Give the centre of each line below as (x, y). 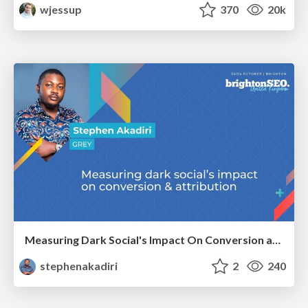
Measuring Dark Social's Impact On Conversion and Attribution (276, 239)
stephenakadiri (78, 265)
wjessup (60, 10)
